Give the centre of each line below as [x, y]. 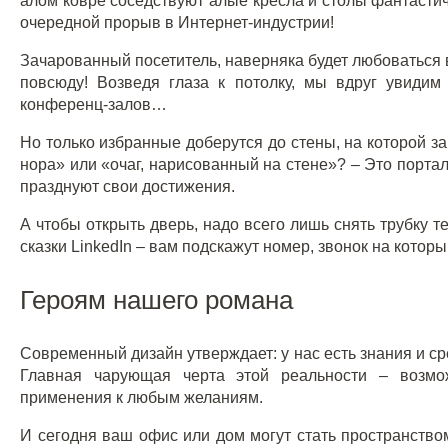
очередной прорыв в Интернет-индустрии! [177, 22]
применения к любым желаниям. [141, 397]
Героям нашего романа [156, 300]
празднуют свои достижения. [127, 186]
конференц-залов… [93, 104]
